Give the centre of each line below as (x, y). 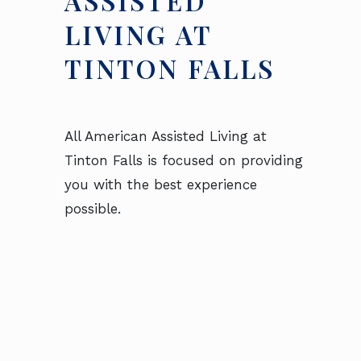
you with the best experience (161, 185)
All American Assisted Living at (166, 136)
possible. (93, 209)
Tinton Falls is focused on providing (184, 160)
